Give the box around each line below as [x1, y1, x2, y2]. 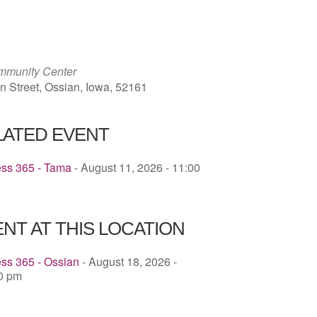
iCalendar [229, 2, 278, 19]
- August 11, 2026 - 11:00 [71, 159, 200, 176]
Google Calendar [86, 2, 173, 19]
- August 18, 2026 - [79, 253, 177, 270]
